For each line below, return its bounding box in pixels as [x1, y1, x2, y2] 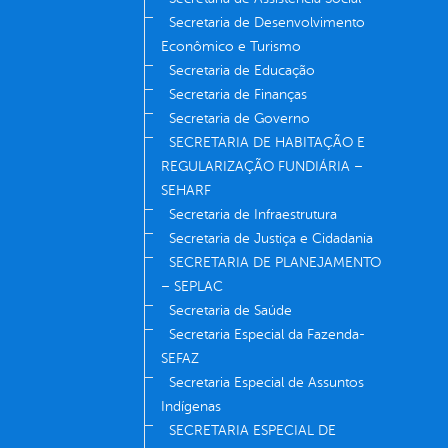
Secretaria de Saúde [169, 303, 292, 319]
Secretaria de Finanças [169, 87, 307, 103]
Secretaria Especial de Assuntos [169, 375, 364, 391]
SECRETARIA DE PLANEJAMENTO [169, 255, 381, 271]
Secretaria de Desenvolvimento [169, 15, 365, 31]
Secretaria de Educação [169, 63, 315, 79]
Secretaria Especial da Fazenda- [169, 327, 365, 343]
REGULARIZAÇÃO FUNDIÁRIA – [161, 159, 363, 175]
